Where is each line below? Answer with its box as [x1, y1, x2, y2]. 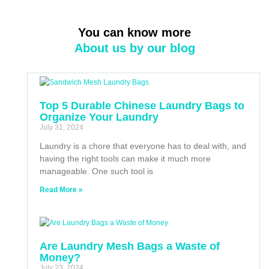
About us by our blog [74, 41, 195, 55]
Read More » [40, 185, 83, 194]
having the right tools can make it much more [40, 153, 211, 163]
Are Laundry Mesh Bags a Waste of [40, 240, 220, 252]
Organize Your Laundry [40, 110, 159, 123]
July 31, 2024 [40, 122, 83, 131]
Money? [40, 251, 80, 264]
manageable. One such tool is [40, 166, 153, 176]
